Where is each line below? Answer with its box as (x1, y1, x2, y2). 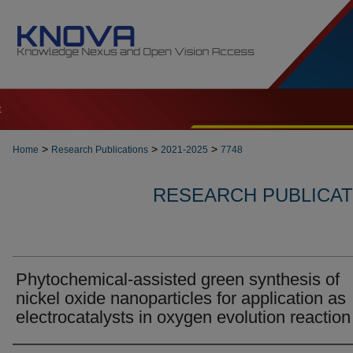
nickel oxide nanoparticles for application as (16, 288, 346, 308)
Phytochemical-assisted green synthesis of (16, 269, 340, 289)
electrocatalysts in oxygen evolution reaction (16, 307, 351, 327)
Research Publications (51, 144, 148, 155)
